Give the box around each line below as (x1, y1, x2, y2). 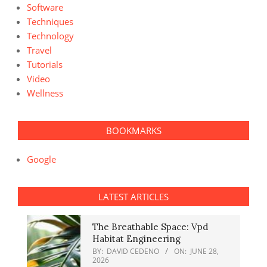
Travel (27, 44, 52, 56)
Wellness (27, 87, 63, 99)
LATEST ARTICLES (98, 191, 169, 203)
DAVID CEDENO (107, 246, 159, 256)
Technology (27, 30, 74, 42)
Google (27, 153, 56, 165)
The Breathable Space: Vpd (92, 221, 208, 232)
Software (27, 1, 63, 13)
